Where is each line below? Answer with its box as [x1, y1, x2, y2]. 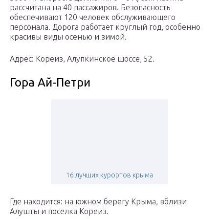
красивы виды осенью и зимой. [10, 32, 127, 42]
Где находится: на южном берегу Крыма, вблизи [10, 197, 187, 206]
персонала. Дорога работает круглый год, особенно [10, 22, 200, 32]
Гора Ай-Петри [10, 76, 90, 89]
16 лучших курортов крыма [66, 171, 153, 179]
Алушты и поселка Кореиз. [10, 207, 109, 216]
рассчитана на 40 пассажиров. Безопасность [10, 3, 170, 12]
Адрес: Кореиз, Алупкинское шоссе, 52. [10, 54, 154, 64]
